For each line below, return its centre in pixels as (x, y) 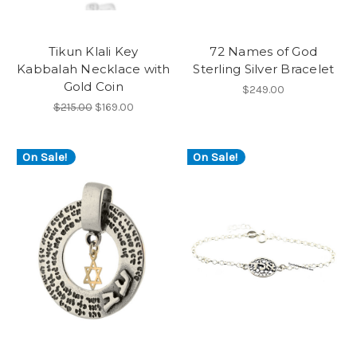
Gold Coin (93, 87)
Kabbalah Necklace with (94, 69)
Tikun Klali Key (93, 52)
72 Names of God (264, 52)
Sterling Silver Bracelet (264, 69)
